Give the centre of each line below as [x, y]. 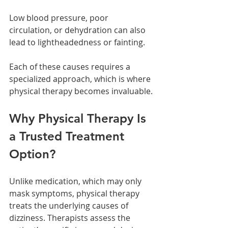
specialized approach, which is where [81, 79]
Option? [32, 154]
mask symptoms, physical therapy [75, 193]
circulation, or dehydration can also [78, 30]
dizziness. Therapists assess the [71, 218]
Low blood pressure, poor [60, 18]
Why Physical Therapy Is [79, 118]
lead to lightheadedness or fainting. [77, 42]
